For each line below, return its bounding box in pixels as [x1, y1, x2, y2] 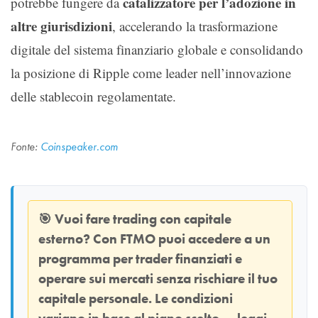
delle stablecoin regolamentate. [11, 87, 176, 105]
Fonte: [11, 138, 40, 154]
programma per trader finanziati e [38, 250, 242, 268]
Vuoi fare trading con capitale [52, 210, 231, 228]
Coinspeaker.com [40, 138, 118, 154]
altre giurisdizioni [11, 16, 112, 35]
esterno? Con [38, 230, 120, 248]
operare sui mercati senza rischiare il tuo [38, 270, 278, 287]
